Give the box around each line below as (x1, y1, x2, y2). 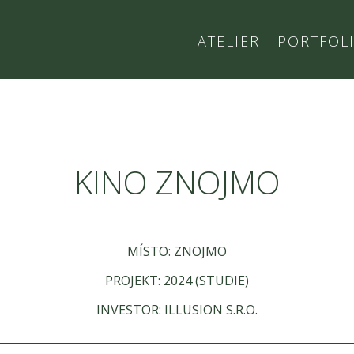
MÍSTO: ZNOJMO (127, 242, 227, 260)
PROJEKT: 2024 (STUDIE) (105, 271, 249, 289)
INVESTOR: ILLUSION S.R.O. (96, 300, 258, 318)
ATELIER (197, 32, 260, 51)
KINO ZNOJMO (73, 160, 281, 205)
